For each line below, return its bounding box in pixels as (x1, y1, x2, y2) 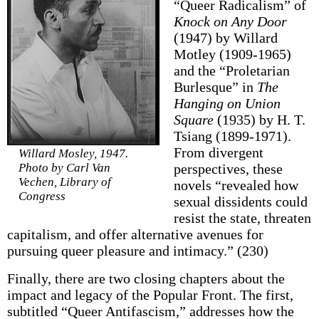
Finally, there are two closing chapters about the (6, 271, 285, 286)
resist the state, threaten (173, 210, 311, 226)
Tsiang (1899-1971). (173, 128, 291, 144)
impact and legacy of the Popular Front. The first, (6, 287, 293, 303)
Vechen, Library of (18, 174, 111, 189)
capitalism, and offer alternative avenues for (6, 226, 263, 242)
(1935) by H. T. (213, 112, 305, 127)
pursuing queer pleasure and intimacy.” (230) (6, 243, 268, 258)
